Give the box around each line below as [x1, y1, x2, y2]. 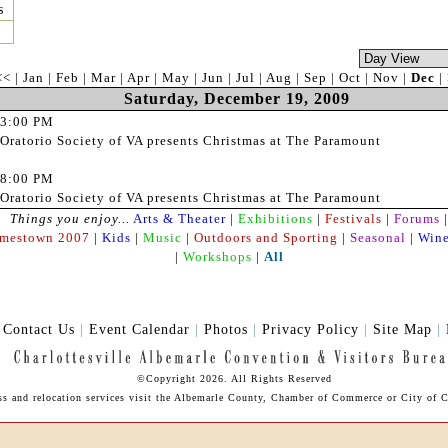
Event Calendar [89, 321, 190, 338]
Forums [394, 211, 440, 227]
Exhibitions [238, 211, 313, 227]
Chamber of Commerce [270, 392, 383, 404]
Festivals [325, 211, 382, 227]
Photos [204, 321, 253, 338]
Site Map [373, 321, 432, 338]
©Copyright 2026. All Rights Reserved [136, 373, 332, 385]
